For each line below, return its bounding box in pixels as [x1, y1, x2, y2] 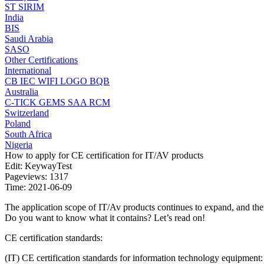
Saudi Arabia [5, 34, 53, 44]
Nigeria [5, 140, 32, 150]
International [5, 65, 51, 75]
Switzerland [5, 108, 49, 118]
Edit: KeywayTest [5, 161, 72, 171]
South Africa [5, 129, 52, 139]
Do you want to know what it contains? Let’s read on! [5, 213, 205, 223]
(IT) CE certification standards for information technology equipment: [5, 253, 263, 263]
